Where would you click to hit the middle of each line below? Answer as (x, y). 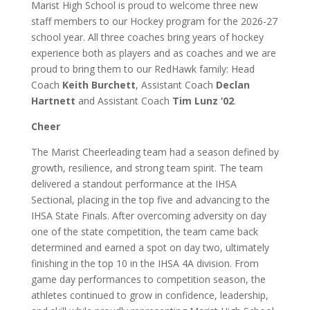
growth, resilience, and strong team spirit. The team (147, 168)
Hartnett (53, 101)
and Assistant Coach (124, 101)
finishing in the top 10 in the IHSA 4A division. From (145, 263)
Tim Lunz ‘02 (203, 101)
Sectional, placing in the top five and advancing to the (150, 200)
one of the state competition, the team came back (144, 231)
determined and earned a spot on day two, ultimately (150, 247)
